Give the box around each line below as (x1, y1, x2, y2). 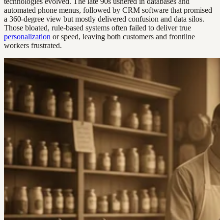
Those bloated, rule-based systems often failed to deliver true (4, 24, 191, 32)
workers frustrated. (4, 41, 62, 50)
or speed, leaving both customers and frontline (51, 32, 195, 41)
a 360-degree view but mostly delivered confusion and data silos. (4, 15, 204, 24)
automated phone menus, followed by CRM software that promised (4, 6, 212, 15)
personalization (4, 32, 51, 41)
